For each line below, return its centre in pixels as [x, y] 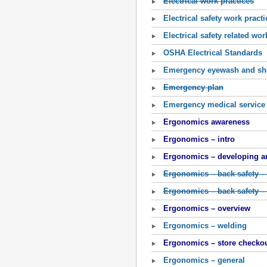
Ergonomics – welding [205, 226]
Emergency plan [193, 87]
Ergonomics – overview [207, 208]
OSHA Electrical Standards [213, 53]
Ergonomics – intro [199, 139]
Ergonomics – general [204, 260]
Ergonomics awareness [207, 122]
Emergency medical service [214, 105]
